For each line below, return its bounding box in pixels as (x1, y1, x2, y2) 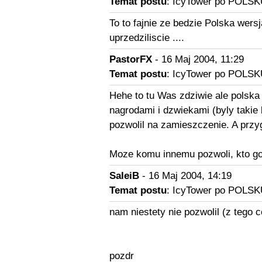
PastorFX (109, 54, 152, 65)
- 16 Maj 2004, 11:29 (151, 54, 244, 65)
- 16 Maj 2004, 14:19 (139, 170, 232, 181)
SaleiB (109, 170, 139, 181)
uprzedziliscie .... (109, 32, 184, 43)
